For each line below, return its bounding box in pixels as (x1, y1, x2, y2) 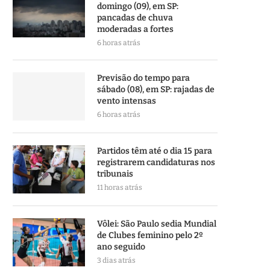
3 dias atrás (97, 256, 136, 265)
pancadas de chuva (97, 13, 173, 23)
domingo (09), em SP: (97, 1, 178, 11)
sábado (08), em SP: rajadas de (97, 84, 215, 95)
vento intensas (97, 96, 156, 106)
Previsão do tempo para (97, 73, 190, 83)
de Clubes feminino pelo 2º (97, 230, 203, 240)
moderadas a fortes (97, 24, 174, 34)
